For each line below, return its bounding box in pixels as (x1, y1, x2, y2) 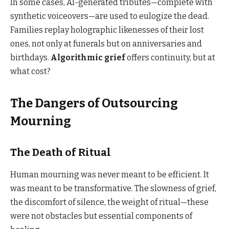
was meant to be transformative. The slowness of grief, (10, 183, 216, 193)
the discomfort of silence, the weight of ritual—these (10, 197, 209, 207)
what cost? (10, 66, 51, 76)
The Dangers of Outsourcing (10, 96, 178, 110)
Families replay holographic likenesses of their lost (10, 25, 204, 35)
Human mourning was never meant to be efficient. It (10, 169, 209, 179)
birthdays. (10, 52, 51, 62)
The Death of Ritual (10, 146, 111, 158)
